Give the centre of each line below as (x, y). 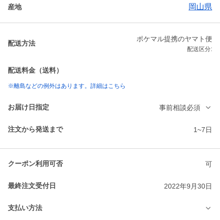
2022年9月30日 (188, 186)
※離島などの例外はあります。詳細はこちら (67, 86)
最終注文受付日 (32, 186)
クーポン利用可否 (35, 164)
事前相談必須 (180, 107)
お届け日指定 (28, 107)
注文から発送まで (35, 129)
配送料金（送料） (35, 70)
